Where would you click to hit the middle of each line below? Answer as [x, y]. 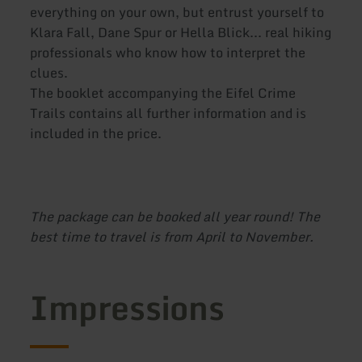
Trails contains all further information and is [168, 114]
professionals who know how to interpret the [168, 53]
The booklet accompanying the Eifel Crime [163, 93]
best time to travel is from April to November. [172, 236]
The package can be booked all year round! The [175, 216]
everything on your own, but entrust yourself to [177, 13]
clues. [49, 73]
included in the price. [96, 134]
